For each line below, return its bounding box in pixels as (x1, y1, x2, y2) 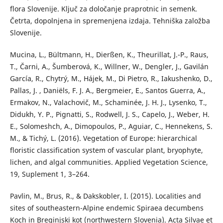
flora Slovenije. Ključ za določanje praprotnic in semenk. (9, 4, 197, 14)
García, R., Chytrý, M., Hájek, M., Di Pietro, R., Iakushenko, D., (9, 74, 213, 84)
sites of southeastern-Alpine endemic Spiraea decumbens (9, 203, 204, 213)
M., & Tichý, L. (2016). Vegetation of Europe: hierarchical (9, 133, 197, 143)
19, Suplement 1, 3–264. (9, 169, 90, 179)
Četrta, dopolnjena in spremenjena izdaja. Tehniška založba (9, 16, 210, 26)
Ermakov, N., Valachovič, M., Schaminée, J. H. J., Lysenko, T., (9, 98, 207, 108)
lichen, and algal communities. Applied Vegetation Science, (9, 157, 208, 167)
